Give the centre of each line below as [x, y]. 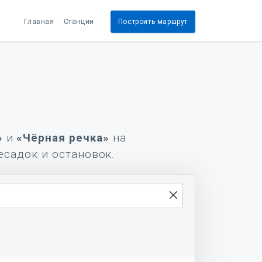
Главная [39, 21]
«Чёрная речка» [63, 138]
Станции [79, 21]
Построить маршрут [153, 21]
